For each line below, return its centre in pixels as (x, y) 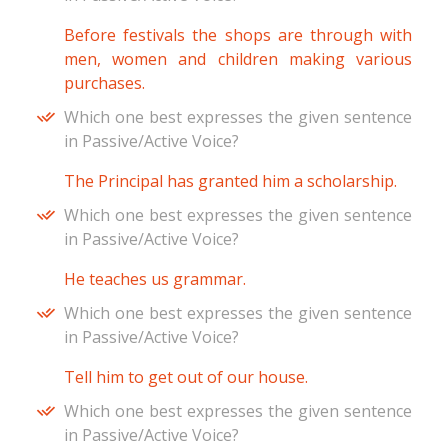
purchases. (104, 83)
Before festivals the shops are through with (238, 35)
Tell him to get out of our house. (186, 377)
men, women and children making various (238, 59)
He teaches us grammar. (155, 279)
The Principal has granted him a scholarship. (230, 181)
